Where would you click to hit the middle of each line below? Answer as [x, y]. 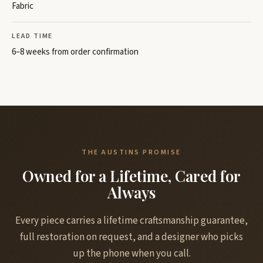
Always [131, 192]
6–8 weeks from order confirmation [75, 52]
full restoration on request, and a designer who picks [131, 237]
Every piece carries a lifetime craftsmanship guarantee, [131, 221]
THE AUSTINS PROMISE [131, 152]
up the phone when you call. [131, 254]
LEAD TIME [33, 36]
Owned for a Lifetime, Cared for [131, 176]
